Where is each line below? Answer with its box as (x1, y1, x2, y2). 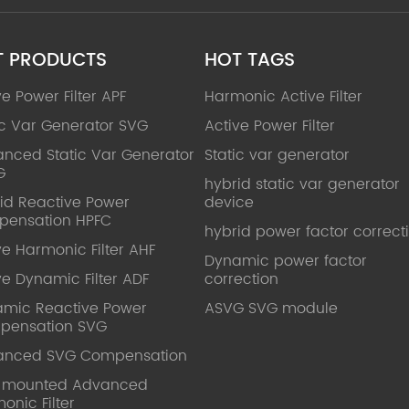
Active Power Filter (204, 113, 335, 138)
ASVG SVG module (204, 296, 338, 320)
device (204, 190, 254, 215)
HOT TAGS (204, 45, 295, 76)
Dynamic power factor (204, 248, 367, 273)
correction (204, 267, 278, 291)
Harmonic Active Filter (204, 84, 362, 109)
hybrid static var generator (204, 172, 400, 196)
